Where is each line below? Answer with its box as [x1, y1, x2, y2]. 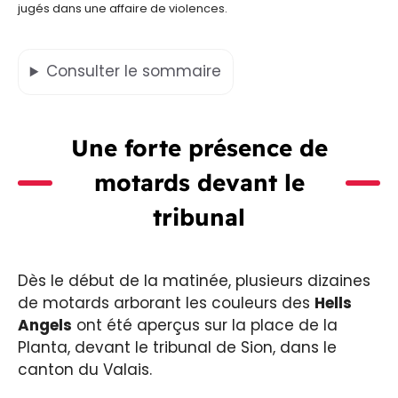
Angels [18, 314, 72, 337]
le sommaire [123, 60, 221, 83]
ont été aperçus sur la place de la [72, 314, 338, 337]
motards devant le [93, 168, 305, 198]
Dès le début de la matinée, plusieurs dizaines [18, 270, 370, 292]
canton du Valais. [18, 359, 152, 381]
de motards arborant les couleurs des [18, 292, 314, 314]
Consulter [45, 60, 124, 83]
